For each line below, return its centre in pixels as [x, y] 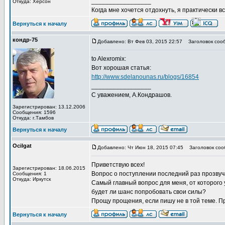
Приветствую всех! [118, 165]
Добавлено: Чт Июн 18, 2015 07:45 [140, 147]
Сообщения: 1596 [34, 112]
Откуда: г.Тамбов [33, 118]
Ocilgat [22, 146]
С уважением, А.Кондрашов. [132, 95]
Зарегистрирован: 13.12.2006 [49, 107]
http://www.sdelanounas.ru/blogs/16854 [145, 77]
